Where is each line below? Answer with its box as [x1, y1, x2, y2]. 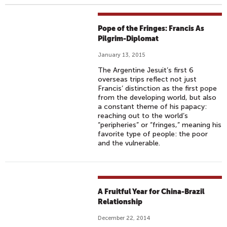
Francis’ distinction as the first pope [98, 84, 217, 93]
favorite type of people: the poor [98, 130, 208, 138]
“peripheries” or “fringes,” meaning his [98, 121, 222, 129]
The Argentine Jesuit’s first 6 [98, 66, 194, 74]
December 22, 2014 [98, 215, 150, 221]
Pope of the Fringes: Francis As [98, 24, 205, 32]
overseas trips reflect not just [98, 75, 197, 84]
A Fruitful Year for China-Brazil [98, 187, 205, 196]
